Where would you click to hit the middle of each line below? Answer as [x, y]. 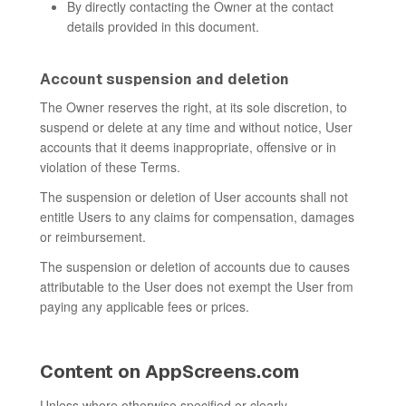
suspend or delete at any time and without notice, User [196, 127]
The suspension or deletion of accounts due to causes [195, 266]
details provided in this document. [163, 26]
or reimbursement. [93, 237]
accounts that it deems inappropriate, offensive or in [188, 147]
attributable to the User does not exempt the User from [197, 286]
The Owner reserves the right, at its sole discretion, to [193, 107]
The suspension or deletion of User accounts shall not [194, 197]
